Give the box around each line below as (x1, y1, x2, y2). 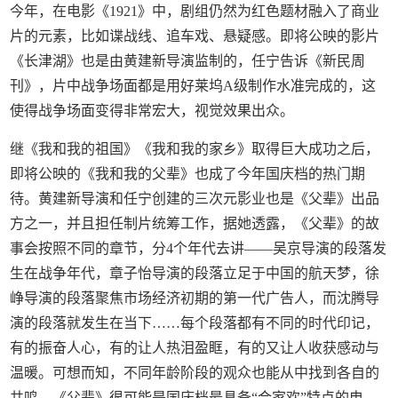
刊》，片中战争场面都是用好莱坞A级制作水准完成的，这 (10, 78, 377, 94)
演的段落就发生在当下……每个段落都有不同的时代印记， (10, 315, 380, 331)
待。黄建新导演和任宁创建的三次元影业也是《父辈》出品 (10, 191, 380, 207)
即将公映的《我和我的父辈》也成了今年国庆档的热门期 (10, 166, 366, 182)
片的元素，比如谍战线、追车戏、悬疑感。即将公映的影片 (10, 28, 380, 44)
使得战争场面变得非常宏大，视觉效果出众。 (10, 103, 295, 119)
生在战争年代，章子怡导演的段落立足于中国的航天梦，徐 (10, 266, 380, 282)
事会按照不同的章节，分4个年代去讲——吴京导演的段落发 (10, 241, 387, 257)
